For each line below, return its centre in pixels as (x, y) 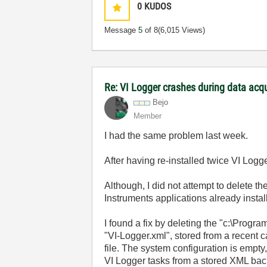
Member (148, 116)
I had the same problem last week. (176, 136)
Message (122, 30)
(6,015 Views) (182, 30)
